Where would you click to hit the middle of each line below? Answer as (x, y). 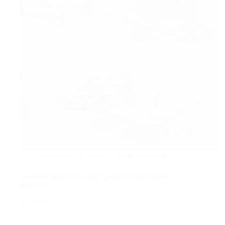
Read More (37, 202)
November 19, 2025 (72, 156)
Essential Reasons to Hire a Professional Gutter (95, 177)
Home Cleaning (140, 156)
